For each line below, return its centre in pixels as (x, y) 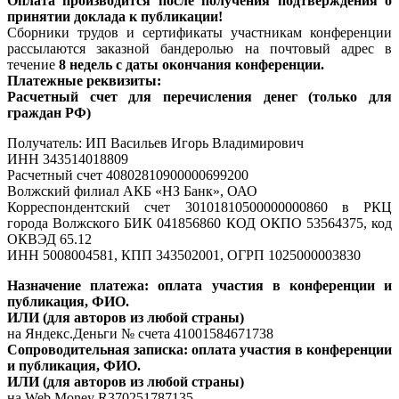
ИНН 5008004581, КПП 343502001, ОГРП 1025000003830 (184, 255)
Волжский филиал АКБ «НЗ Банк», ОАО (132, 191)
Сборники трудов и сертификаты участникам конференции (199, 32)
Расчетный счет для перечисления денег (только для (199, 96)
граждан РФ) (49, 112)
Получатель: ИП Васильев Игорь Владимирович (155, 142)
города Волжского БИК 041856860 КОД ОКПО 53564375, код (199, 223)
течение (33, 64)
